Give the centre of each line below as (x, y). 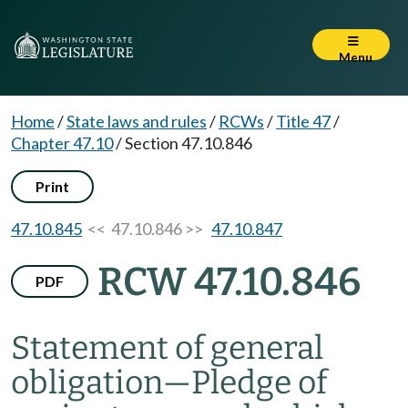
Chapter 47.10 (62, 143)
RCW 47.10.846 (229, 282)
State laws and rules (137, 121)
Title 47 (303, 121)
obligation (87, 382)
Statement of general (167, 348)
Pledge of (259, 382)
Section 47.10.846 (189, 143)
